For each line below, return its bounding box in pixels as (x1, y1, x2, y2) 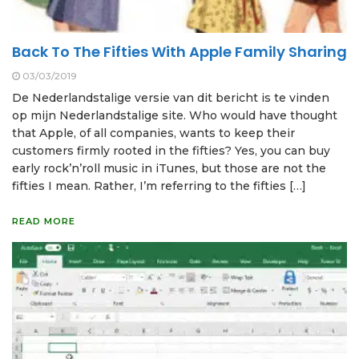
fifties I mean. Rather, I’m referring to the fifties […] (12, 179, 306, 194)
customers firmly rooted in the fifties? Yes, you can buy (12, 143, 330, 159)
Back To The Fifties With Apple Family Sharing (12, 42, 347, 63)
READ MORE (12, 216, 75, 228)
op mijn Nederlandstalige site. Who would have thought (12, 108, 337, 123)
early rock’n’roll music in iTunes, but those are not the (12, 161, 326, 176)
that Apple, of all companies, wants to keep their (12, 126, 295, 141)
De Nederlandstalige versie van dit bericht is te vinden (12, 91, 329, 106)
